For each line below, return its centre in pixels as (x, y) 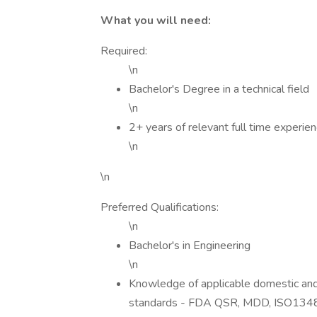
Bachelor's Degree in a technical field (219, 89)
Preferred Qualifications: (160, 207)
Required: (124, 51)
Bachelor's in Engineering (190, 246)
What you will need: (156, 21)
